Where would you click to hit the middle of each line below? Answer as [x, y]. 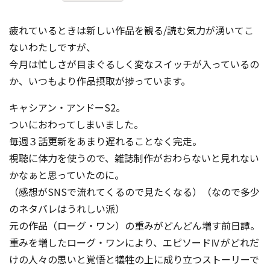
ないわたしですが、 [52, 47]
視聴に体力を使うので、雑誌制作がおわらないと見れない [134, 158]
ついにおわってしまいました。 [76, 124]
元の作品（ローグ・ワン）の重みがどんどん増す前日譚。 [134, 226]
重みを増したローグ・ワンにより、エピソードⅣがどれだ [134, 243]
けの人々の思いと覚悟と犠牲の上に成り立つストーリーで [134, 259]
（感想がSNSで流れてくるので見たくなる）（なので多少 [134, 192]
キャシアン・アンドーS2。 [67, 108]
